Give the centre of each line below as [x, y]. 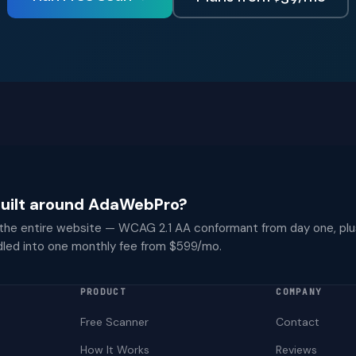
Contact [298, 322]
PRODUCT [103, 292]
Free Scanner [114, 322]
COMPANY [299, 292]
